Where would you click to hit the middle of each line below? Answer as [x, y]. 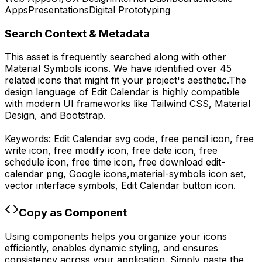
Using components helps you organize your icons [116, 236]
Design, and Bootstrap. [55, 116]
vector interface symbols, [63, 186]
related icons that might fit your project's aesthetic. [117, 80]
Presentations [58, 10]
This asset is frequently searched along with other [116, 57]
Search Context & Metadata [77, 33]
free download [172, 162]
